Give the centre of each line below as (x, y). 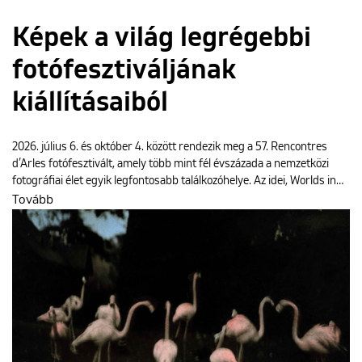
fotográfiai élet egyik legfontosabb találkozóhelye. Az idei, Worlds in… (178, 181)
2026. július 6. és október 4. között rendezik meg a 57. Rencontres (170, 147)
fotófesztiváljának (124, 70)
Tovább (33, 199)
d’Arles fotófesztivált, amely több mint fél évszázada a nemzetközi (170, 164)
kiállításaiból (90, 102)
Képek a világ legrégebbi (162, 38)
